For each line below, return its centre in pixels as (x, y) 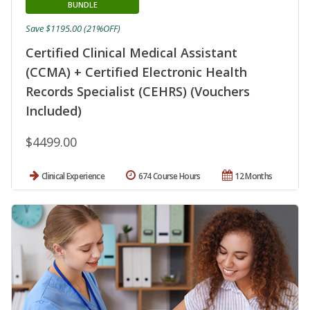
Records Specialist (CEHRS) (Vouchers (138, 92)
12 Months (254, 176)
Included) (54, 111)
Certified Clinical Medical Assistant (131, 53)
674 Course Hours (169, 176)
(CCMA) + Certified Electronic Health (136, 72)
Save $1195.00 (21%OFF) (73, 29)
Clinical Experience (73, 176)
